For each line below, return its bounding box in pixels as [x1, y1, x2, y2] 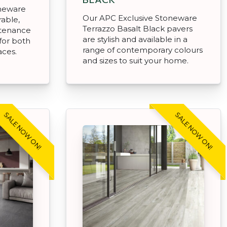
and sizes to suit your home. [83, 55, 188, 65]
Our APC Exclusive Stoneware [83, 13, 197, 23]
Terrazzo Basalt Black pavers [83, 23, 193, 33]
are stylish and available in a [83, 34, 187, 44]
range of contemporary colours [83, 45, 203, 55]
